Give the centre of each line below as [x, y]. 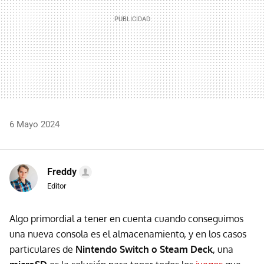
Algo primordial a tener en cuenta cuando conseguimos [126, 219]
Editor [57, 186]
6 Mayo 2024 [34, 125]
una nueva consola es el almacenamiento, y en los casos [128, 234]
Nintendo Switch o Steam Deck [144, 250]
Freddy [62, 172]
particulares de [42, 250]
